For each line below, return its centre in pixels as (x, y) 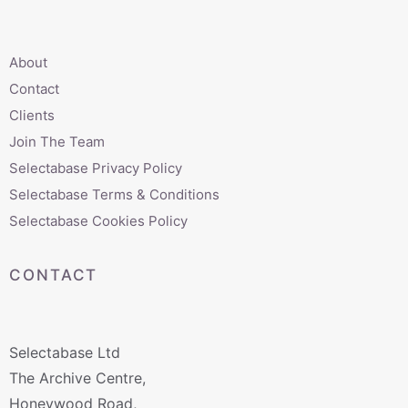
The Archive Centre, (77, 377)
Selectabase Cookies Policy (98, 220)
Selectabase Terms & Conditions (114, 194)
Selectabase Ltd (65, 352)
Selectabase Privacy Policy (96, 168)
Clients (32, 115)
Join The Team (57, 141)
